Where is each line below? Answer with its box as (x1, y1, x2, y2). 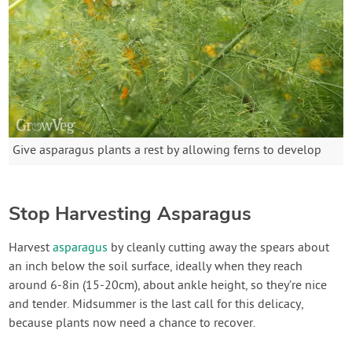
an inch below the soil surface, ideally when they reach (9, 259, 303, 276)
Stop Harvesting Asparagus (9, 201, 252, 227)
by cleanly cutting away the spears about (108, 240, 330, 257)
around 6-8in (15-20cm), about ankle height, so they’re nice (9, 278, 328, 295)
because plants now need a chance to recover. (9, 316, 256, 332)
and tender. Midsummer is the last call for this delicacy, (9, 297, 304, 313)
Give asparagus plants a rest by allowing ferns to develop (13, 143, 322, 159)
